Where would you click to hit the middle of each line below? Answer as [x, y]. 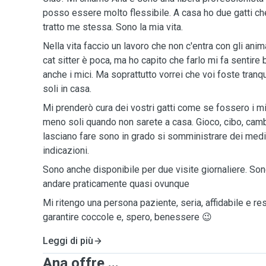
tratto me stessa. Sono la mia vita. [113, 27]
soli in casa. [67, 89]
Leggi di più [68, 241]
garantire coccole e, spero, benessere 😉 [127, 217]
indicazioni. [66, 151]
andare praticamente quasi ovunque [116, 184]
